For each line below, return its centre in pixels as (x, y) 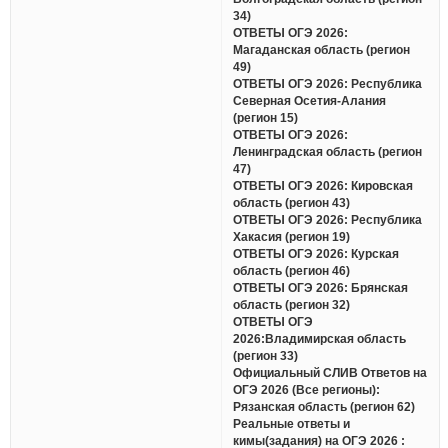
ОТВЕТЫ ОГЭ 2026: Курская (316, 253)
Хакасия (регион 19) (292, 236)
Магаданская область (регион (322, 49)
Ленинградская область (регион (328, 151)
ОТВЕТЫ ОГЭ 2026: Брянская (321, 287)
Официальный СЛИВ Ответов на (330, 372)
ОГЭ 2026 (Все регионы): (307, 389)
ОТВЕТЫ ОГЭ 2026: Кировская (323, 185)
